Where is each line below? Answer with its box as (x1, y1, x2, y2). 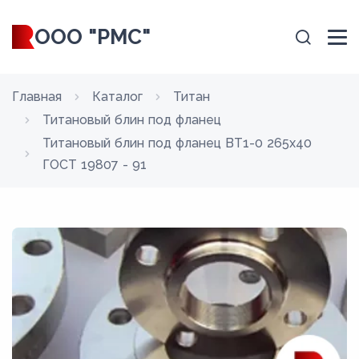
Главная (12, 89, 62, 104)
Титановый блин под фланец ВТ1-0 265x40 (42, 135, 312, 151)
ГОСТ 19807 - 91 (42, 157, 147, 172)
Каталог (92, 89, 143, 104)
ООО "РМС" (34, 25, 151, 49)
